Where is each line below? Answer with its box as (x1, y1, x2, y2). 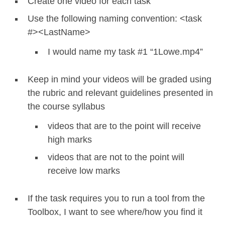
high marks (48, 134, 92, 145)
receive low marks (48, 165, 120, 176)
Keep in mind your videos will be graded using (28, 74, 211, 84)
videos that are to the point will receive (48, 121, 201, 131)
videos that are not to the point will (48, 152, 184, 162)
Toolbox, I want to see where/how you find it (28, 206, 202, 217)
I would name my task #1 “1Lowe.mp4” (48, 46, 203, 57)
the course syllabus (28, 101, 105, 111)
